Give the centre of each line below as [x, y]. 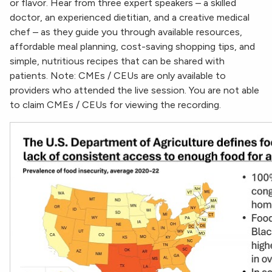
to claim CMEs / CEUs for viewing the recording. [115, 105]
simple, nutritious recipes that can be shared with [117, 61]
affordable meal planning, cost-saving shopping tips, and [132, 47]
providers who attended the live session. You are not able [134, 90]
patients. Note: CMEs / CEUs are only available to [118, 76]
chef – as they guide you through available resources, [126, 32]
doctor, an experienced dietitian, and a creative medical [130, 18]
